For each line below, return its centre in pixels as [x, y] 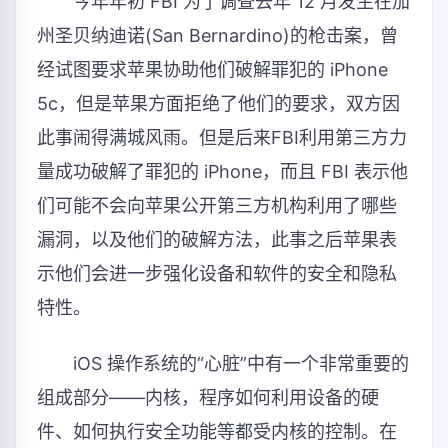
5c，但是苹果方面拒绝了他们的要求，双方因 [218, 104]
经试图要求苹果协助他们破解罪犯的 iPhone [212, 70]
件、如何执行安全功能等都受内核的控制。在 [217, 431]
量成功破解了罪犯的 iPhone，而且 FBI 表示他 [222, 172]
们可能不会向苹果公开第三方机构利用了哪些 [217, 206]
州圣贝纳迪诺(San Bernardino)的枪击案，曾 [217, 36]
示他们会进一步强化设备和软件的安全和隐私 [217, 274]
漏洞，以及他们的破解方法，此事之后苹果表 [217, 240]
